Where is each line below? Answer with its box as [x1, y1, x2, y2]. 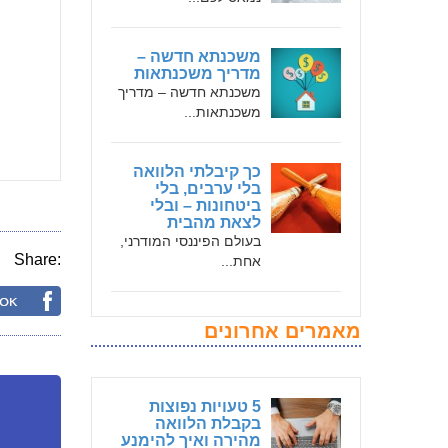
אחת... [221, 253, 261, 269]
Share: [14, 251, 61, 268]
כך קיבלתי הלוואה [133, 163, 261, 180]
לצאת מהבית [167, 214, 261, 231]
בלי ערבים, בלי [155, 180, 261, 197]
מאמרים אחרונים [204, 320, 361, 342]
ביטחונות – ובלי [150, 197, 261, 214]
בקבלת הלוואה [155, 415, 261, 432]
